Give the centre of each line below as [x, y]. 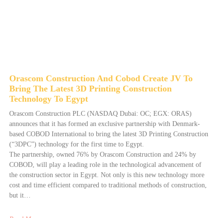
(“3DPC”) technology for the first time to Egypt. [76, 145]
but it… [20, 196]
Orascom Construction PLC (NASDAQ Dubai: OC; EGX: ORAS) [100, 114]
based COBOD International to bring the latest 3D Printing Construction [109, 134]
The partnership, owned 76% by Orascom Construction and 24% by [102, 155]
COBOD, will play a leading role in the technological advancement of [105, 165]
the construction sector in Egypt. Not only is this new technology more [107, 175]
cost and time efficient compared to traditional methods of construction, [108, 185]
